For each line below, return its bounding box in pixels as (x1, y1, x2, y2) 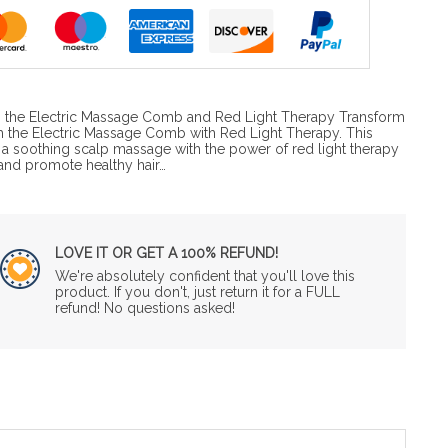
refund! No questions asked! (54, 299, 235, 316)
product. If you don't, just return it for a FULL (54, 283, 340, 300)
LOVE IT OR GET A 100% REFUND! (54, 244, 278, 261)
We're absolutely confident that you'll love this (54, 267, 355, 284)
